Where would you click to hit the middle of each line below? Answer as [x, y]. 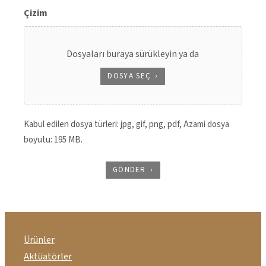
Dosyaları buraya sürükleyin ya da [133, 54]
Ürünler [39, 240]
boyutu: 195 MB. [53, 140]
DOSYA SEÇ [129, 76]
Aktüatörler [48, 256]
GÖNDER [129, 170]
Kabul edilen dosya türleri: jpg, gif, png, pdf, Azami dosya [126, 125]
